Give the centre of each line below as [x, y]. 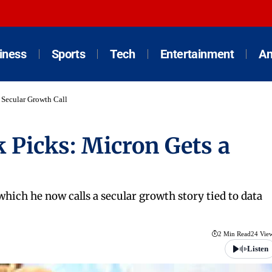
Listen [257, 249]
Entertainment [197, 54]
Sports [68, 54]
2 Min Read [234, 234]
